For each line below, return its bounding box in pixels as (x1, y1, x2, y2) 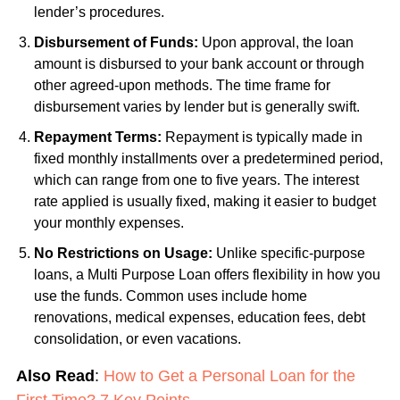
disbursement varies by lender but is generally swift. (33, 99, 360, 115)
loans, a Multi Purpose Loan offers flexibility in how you (33, 267, 380, 283)
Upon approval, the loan (201, 35, 354, 51)
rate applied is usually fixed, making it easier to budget (33, 194, 376, 210)
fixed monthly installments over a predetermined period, (33, 151, 383, 167)
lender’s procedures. (33, 4, 164, 21)
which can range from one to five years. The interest (33, 172, 359, 188)
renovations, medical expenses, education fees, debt (33, 310, 365, 326)
